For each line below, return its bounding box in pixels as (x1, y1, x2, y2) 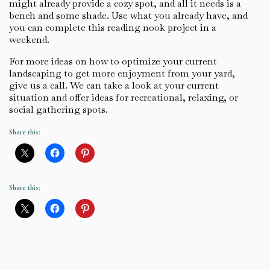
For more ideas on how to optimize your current (9, 55, 217, 68)
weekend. (9, 33, 49, 46)
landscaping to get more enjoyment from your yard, (9, 67, 235, 80)
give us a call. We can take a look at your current (9, 79, 219, 92)
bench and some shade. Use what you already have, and (9, 9, 248, 22)
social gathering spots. (9, 103, 108, 116)
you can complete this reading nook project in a (9, 21, 216, 34)
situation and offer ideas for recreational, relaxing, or (9, 91, 238, 104)
